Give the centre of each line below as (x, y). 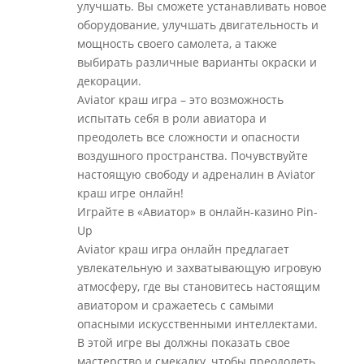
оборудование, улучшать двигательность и (197, 25)
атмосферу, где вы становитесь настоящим (198, 286)
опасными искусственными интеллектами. (197, 324)
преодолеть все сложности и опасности (188, 137)
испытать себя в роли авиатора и (171, 118)
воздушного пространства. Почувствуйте (192, 156)
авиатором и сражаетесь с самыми (175, 305)
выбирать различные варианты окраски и (197, 62)
